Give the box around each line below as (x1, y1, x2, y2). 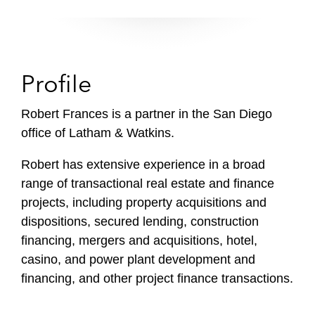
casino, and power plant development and (21, 252, 255, 266)
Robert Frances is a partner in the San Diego (21, 107, 272, 121)
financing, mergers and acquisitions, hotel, (21, 233, 257, 247)
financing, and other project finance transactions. (21, 271, 293, 285)
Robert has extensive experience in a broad (21, 157, 265, 172)
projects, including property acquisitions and (21, 195, 266, 210)
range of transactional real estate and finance (21, 176, 274, 191)
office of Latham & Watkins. (21, 126, 174, 140)
